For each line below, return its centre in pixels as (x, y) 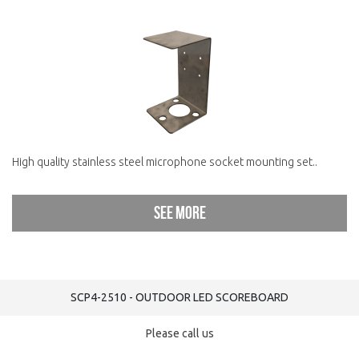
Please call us (179, 333)
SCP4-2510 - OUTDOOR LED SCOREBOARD (179, 297)
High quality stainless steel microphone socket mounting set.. (165, 162)
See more (179, 213)
